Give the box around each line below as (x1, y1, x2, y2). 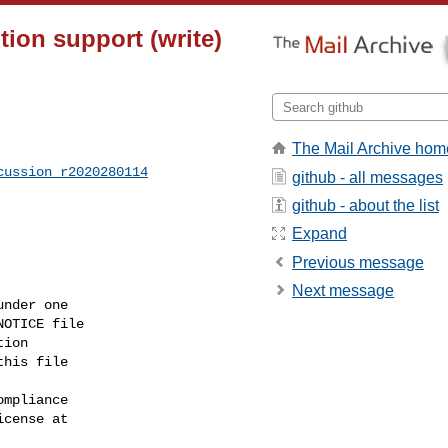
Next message (292, 282, 394, 300)
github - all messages (292, 168, 443, 186)
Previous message (292, 253, 424, 271)
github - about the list (292, 196, 439, 214)
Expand (292, 225, 347, 243)
